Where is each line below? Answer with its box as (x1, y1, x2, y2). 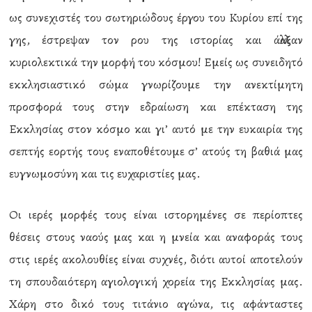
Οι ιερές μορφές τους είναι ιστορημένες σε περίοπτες (9, 206, 303, 223)
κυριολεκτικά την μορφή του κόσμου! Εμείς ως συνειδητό (9, 54, 303, 70)
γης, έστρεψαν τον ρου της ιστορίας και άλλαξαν (9, 31, 303, 48)
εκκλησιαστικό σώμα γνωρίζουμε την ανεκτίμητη (9, 76, 303, 93)
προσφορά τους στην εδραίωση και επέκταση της (9, 98, 303, 115)
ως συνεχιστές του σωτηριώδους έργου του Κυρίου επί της (9, 9, 303, 26)
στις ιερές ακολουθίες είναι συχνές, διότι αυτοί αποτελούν (9, 251, 303, 267)
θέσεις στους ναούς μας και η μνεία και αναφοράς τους (9, 228, 303, 245)
